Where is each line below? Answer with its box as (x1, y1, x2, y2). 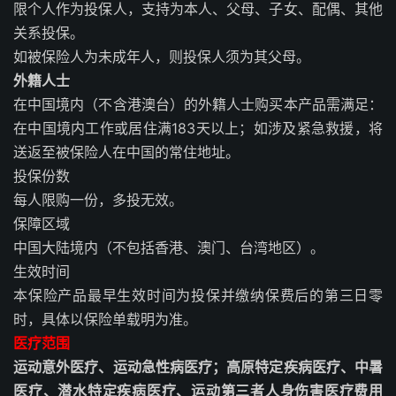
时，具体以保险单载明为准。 (13, 309, 197, 328)
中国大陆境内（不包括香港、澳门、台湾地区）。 (13, 238, 324, 256)
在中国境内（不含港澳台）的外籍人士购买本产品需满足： (13, 95, 383, 113)
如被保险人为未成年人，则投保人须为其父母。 (13, 47, 310, 65)
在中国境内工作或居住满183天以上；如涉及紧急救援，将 (13, 118, 383, 137)
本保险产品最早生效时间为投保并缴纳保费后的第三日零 (13, 286, 383, 304)
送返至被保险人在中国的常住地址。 (13, 142, 240, 161)
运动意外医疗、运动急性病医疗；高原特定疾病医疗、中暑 (13, 357, 383, 376)
